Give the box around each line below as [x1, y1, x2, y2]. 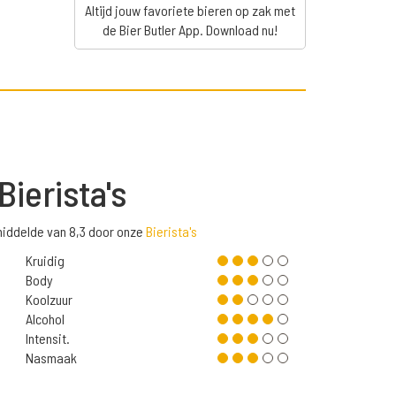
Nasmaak [25, 349, 77, 367]
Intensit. [25, 330, 70, 347]
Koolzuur [25, 291, 72, 308]
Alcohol [25, 310, 65, 328]
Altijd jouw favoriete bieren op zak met [84, 2, 295, 19]
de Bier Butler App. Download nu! [102, 21, 278, 39]
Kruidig [25, 252, 65, 270]
